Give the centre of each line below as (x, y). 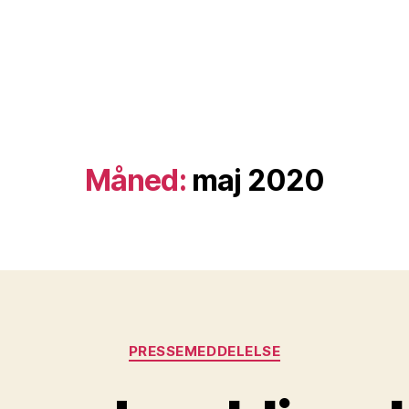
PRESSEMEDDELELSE (204, 351)
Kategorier (242, 343)
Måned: (135, 180)
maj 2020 (258, 180)
